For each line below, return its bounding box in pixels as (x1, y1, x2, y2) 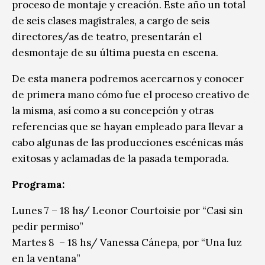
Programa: (12, 177, 64, 191)
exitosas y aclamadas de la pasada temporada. (12, 151, 229, 165)
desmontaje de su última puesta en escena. (12, 46, 218, 59)
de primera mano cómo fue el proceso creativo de (12, 88, 250, 101)
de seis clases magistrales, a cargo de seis (12, 14, 209, 27)
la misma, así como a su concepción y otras (12, 104, 214, 117)
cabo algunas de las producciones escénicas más (12, 135, 243, 149)
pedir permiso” (12, 219, 83, 233)
